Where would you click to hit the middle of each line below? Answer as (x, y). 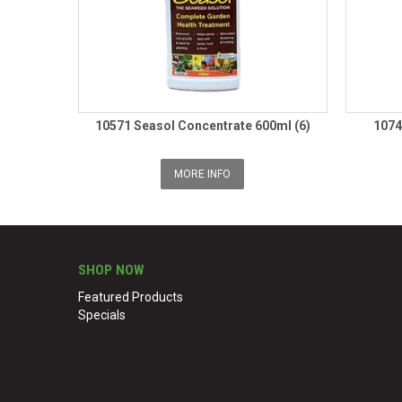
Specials (102, 315)
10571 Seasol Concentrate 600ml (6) (202, 125)
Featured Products (131, 297)
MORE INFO (203, 174)
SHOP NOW (111, 270)
